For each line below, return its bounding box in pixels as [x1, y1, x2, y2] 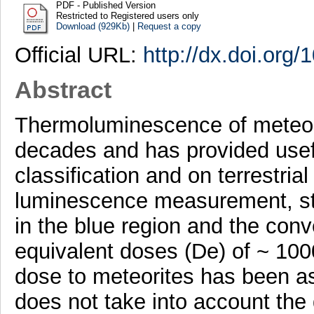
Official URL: [14, 42, 143, 67]
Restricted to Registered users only [55, 10, 199, 21]
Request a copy [137, 20, 201, 32]
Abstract [14, 76, 111, 104]
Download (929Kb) [55, 20, 130, 32]
